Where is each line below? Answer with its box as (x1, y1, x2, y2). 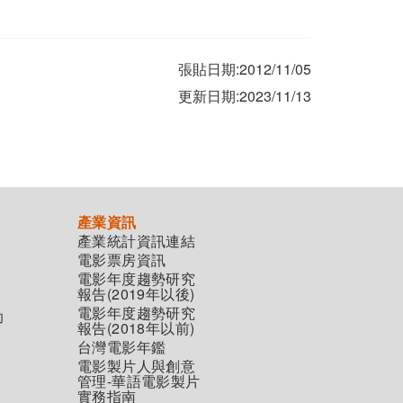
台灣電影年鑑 (77, 336, 166, 357)
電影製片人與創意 (77, 355, 196, 376)
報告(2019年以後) (77, 283, 195, 304)
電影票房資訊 (77, 249, 166, 270)
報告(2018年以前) (77, 318, 195, 338)
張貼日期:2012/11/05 (178, 58, 311, 79)
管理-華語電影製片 (77, 371, 201, 391)
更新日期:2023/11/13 (178, 85, 311, 106)
